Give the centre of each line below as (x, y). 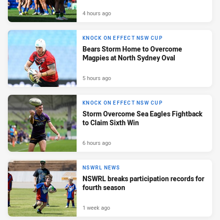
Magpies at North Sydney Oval (129, 58)
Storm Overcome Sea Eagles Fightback (142, 114)
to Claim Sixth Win (111, 123)
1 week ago (96, 208)
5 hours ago (97, 78)
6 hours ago (97, 143)
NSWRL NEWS (101, 168)
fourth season (104, 188)
